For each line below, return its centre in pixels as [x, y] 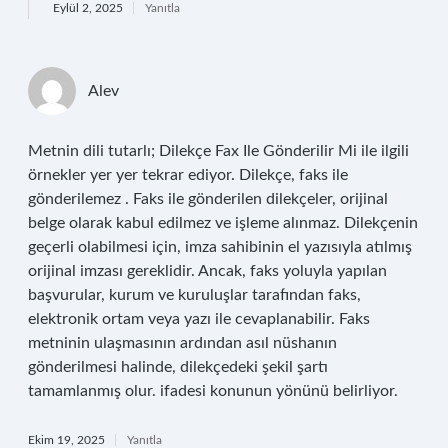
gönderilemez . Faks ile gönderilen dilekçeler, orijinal [208, 199]
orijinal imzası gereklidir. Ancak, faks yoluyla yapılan [207, 271]
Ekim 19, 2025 [66, 440]
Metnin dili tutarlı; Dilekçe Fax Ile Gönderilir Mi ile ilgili [218, 151]
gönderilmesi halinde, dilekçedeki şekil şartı [178, 367]
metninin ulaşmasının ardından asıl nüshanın [182, 343]
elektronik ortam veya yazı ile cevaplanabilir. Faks [199, 319]
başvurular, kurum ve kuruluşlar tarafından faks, [194, 295]
